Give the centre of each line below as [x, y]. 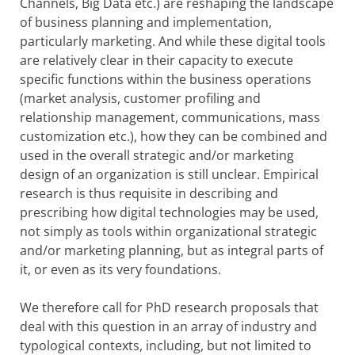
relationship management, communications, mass [170, 117]
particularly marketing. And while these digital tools [173, 41]
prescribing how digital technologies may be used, [169, 212]
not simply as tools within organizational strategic [168, 231]
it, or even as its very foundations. [120, 269]
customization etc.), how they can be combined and [174, 136]
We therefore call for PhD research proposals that [169, 307]
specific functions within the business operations [166, 79]
